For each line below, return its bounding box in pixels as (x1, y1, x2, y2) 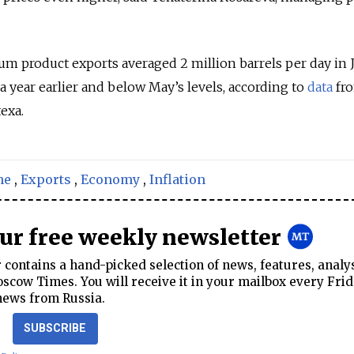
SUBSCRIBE (24, 321, 87, 335)
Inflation (149, 171, 205, 187)
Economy (81, 171, 140, 187)
